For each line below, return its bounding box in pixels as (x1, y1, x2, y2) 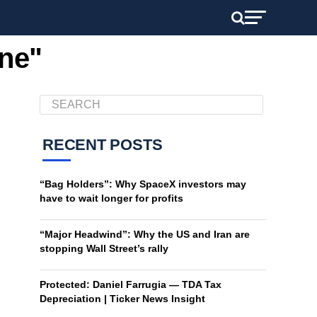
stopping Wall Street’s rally (40, 243, 168, 254)
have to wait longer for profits (40, 192, 183, 204)
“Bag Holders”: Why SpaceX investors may (40, 178, 246, 190)
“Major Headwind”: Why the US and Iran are (40, 229, 250, 240)
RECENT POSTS (42, 136, 163, 154)
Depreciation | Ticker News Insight (40, 293, 205, 304)
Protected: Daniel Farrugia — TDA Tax (40, 279, 221, 290)
